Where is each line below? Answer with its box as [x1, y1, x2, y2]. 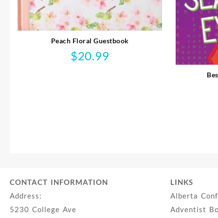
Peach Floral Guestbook [51, 36, 129, 45]
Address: [10, 191, 42, 200]
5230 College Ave [10, 204, 76, 214]
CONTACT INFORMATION [10, 177, 108, 186]
